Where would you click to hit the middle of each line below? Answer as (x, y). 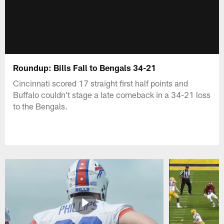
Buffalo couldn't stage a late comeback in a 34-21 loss (112, 94)
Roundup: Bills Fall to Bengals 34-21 (85, 67)
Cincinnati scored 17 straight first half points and (101, 83)
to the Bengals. (40, 106)
